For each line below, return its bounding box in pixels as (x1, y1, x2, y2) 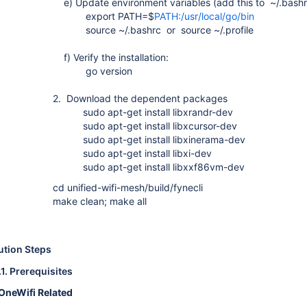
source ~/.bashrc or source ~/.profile (53, 24, 254, 36)
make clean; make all (53, 195, 147, 207)
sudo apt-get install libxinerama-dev (53, 134, 245, 145)
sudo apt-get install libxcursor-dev (53, 120, 237, 132)
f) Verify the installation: (53, 51, 169, 63)
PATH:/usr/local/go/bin (154, 10, 254, 22)
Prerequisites (10, 265, 73, 277)
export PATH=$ (53, 10, 154, 22)
